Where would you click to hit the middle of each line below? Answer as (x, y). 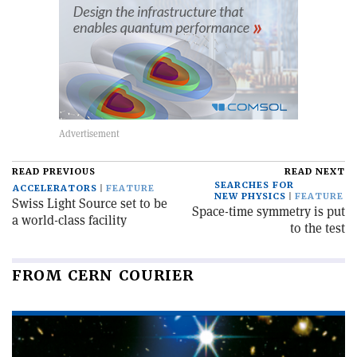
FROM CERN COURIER (103, 276)
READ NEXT (315, 172)
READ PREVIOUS (54, 172)
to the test (318, 229)
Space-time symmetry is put (269, 212)
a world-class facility (69, 221)
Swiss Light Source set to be (90, 204)
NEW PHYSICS (250, 197)
